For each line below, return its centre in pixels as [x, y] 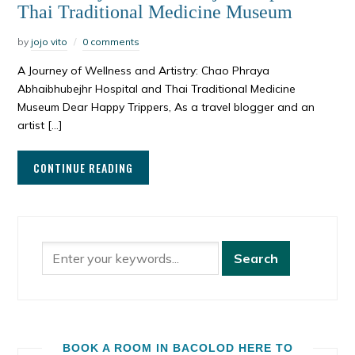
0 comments [111, 41]
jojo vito [50, 41]
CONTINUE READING [84, 167]
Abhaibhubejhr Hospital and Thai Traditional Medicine [157, 88]
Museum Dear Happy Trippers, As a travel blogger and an [166, 107]
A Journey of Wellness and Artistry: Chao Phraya [144, 70]
